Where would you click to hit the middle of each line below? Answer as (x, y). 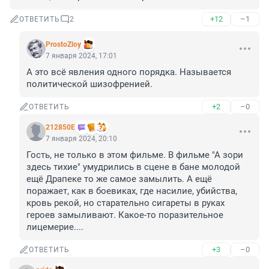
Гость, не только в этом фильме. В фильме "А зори (135, 155)
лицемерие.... (55, 227)
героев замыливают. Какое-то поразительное (125, 215)
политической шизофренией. (89, 84)
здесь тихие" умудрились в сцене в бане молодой (133, 167)
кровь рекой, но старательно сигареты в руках (125, 203)
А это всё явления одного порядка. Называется (129, 72)
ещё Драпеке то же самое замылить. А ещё (119, 179)
